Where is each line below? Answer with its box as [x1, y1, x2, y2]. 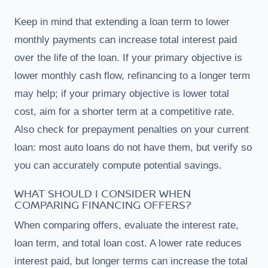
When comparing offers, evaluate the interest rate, [14, 219, 239, 231]
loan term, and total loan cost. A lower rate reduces [14, 237, 242, 249]
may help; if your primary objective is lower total [14, 87, 229, 99]
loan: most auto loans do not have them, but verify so [14, 141, 252, 153]
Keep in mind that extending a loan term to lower [14, 16, 230, 28]
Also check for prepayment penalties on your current [14, 123, 249, 135]
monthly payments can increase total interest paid [14, 33, 237, 45]
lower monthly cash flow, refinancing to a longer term [14, 69, 250, 81]
